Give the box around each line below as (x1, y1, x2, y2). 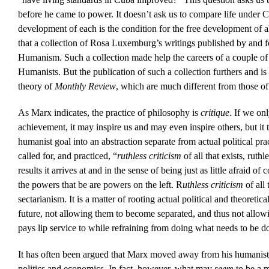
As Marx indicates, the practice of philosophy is (17, 107, 201, 118)
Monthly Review (54, 81, 116, 92)
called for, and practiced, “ (17, 151, 117, 162)
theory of (17, 81, 55, 92)
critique (200, 107, 229, 118)
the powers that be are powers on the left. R (17, 180, 183, 190)
